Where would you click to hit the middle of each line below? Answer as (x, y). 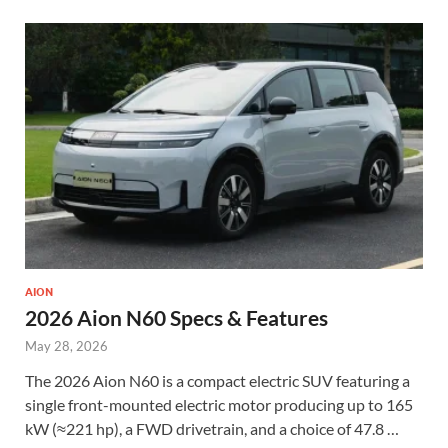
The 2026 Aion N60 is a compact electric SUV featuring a (217, 380)
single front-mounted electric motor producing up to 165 (219, 404)
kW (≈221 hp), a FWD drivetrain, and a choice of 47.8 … (212, 428)
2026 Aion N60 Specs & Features (176, 317)
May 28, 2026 (66, 345)
